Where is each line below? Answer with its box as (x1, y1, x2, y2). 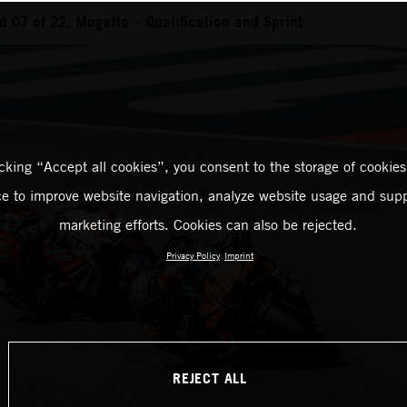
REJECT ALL (173, 368, 247, 387)
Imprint (224, 249, 253, 262)
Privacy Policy (166, 249, 220, 262)
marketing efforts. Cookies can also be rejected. (58, 215, 357, 233)
